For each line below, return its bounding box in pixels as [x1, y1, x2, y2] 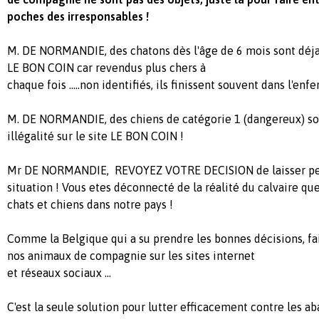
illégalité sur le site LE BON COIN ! [7, 130, 184, 142]
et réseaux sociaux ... [7, 266, 111, 279]
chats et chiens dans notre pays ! [7, 198, 173, 211]
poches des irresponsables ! [7, 10, 149, 23]
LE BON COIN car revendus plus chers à [7, 61, 206, 74]
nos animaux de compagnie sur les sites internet [7, 249, 255, 262]
